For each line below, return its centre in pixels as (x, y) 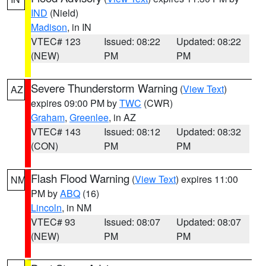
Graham (48, 117)
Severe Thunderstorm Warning (104, 88)
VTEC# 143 (56, 132)
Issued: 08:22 (132, 41)
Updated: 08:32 (209, 132)
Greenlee (89, 117)
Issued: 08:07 (132, 222)
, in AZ (122, 117)
